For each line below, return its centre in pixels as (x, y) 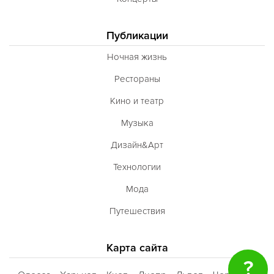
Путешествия (137, 211)
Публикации (137, 35)
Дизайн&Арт (137, 145)
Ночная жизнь (137, 57)
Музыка (137, 123)
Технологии (137, 167)
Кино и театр (137, 101)
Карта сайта (137, 247)
